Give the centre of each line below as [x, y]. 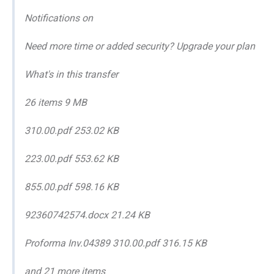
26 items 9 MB [56, 102]
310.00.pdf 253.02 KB [72, 130]
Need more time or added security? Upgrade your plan [140, 46]
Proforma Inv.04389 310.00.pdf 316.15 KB [116, 243]
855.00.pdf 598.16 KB [72, 187]
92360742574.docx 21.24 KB [87, 215]
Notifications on [59, 18]
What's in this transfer [71, 74]
